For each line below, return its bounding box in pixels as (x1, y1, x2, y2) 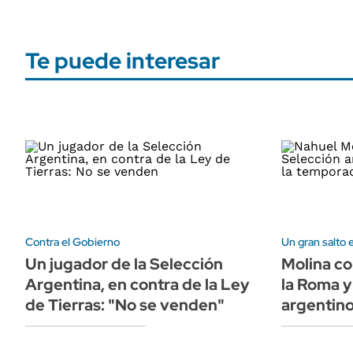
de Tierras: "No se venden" (25, 294, 225, 315)
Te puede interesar (25, 46, 220, 76)
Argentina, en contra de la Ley (25, 273, 250, 295)
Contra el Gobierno (25, 234, 120, 249)
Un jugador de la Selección (25, 253, 223, 274)
